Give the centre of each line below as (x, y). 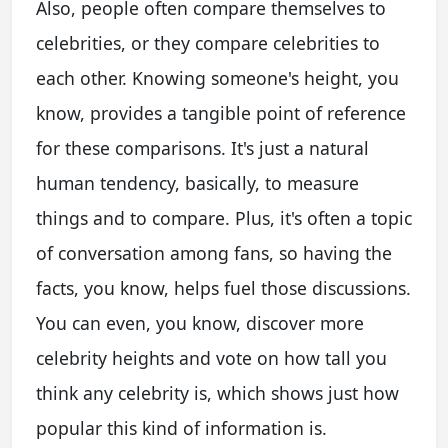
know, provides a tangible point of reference (221, 112)
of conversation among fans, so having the (214, 252)
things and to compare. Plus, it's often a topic (224, 217)
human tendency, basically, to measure (197, 182)
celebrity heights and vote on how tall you (211, 357)
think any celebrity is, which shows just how (217, 392)
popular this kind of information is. (181, 427)
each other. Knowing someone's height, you (217, 77)
